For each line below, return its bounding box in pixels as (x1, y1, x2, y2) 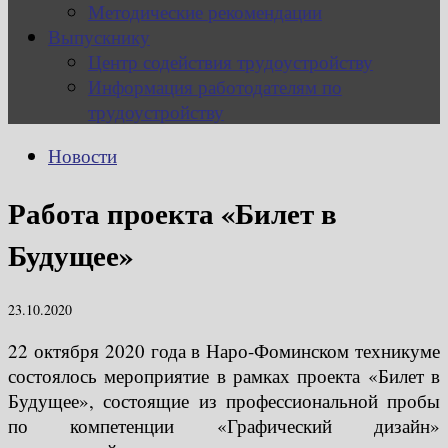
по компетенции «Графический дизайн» (8, 412, 440, 438)
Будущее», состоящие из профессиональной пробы (8, 387, 440, 413)
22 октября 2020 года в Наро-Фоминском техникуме (8, 337, 440, 363)
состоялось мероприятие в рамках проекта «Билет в (8, 362, 440, 388)
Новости (48, 143, 117, 169)
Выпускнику (48, 24, 150, 50)
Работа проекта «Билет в (8, 192, 337, 235)
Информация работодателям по (88, 74, 342, 100)
